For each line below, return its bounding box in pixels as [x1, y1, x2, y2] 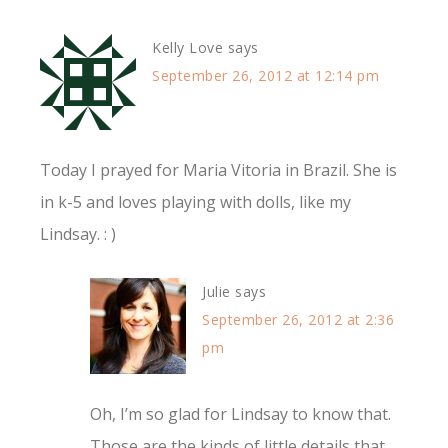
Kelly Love [152, 38, 223, 58]
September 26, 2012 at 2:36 [202, 310, 394, 330]
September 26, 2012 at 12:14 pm [152, 66, 379, 86]
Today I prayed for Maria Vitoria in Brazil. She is [40, 159, 397, 182]
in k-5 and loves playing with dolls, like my [40, 191, 351, 214]
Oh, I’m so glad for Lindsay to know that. [90, 403, 391, 426]
